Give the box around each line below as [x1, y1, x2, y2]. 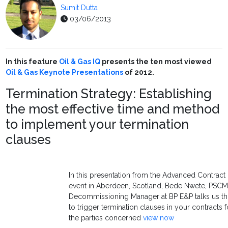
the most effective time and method [6, 101, 220, 117]
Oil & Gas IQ [59, 58, 101, 66]
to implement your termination [6, 117, 189, 132]
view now [143, 214, 175, 222]
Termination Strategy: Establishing [6, 86, 212, 102]
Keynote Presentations [39, 68, 125, 77]
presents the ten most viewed [100, 58, 212, 66]
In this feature [6, 58, 60, 66]
